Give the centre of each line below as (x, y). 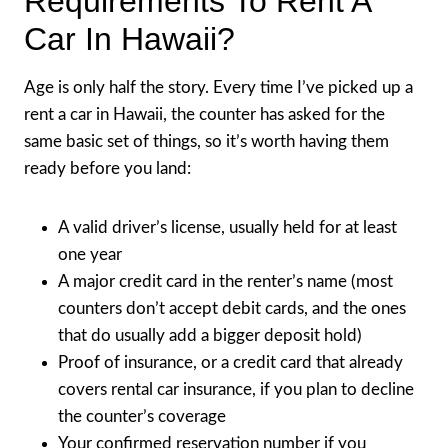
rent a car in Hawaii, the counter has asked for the (204, 114)
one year (90, 254)
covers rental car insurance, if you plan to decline (236, 389)
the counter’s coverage (142, 416)
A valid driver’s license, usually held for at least (227, 227)
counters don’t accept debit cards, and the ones (232, 308)
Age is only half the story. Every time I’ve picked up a (218, 87)
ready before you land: (107, 168)
